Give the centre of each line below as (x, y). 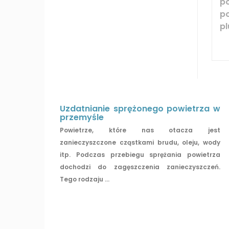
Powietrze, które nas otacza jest (140, 130)
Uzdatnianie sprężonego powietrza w (140, 108)
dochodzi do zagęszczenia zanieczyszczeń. (140, 167)
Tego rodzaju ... (85, 179)
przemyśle (82, 117)
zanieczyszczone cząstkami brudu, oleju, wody (140, 142)
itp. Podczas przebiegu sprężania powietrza (140, 154)
